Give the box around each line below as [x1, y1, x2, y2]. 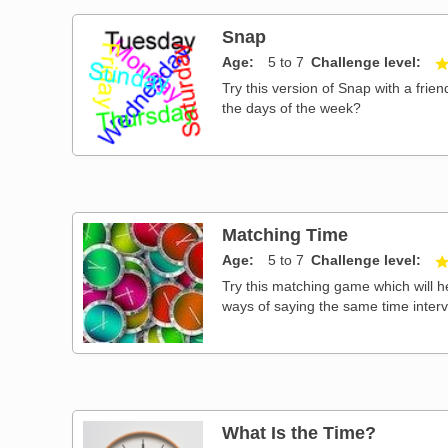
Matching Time [222, 223, 349, 245]
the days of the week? [222, 99, 362, 116]
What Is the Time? [222, 421, 377, 443]
